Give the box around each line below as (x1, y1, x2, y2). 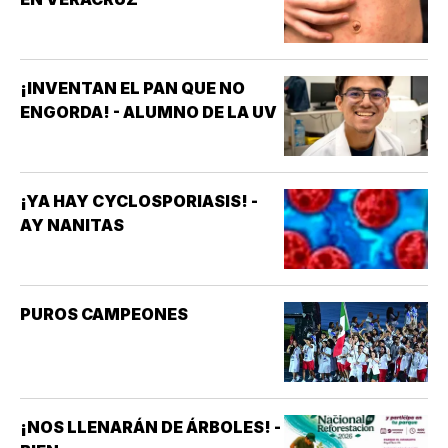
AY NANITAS (20, 215, 124, 236)
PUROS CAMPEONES (20, 304, 188, 325)
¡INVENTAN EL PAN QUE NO (20, 78, 245, 99)
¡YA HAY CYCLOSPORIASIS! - (20, 191, 258, 212)
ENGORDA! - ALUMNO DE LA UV (20, 102, 277, 123)
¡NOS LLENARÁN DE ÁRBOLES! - (20, 417, 281, 438)
